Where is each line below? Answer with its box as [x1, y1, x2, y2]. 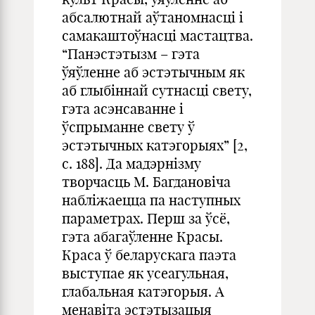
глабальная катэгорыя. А [62, 283, 224, 300]
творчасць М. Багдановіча [62, 173, 231, 191]
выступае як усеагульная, [62, 264, 229, 282]
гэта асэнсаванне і [62, 100, 184, 117]
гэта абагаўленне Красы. [62, 228, 223, 245]
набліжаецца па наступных [62, 191, 240, 209]
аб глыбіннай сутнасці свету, [62, 82, 252, 99]
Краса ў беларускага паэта [62, 246, 236, 264]
